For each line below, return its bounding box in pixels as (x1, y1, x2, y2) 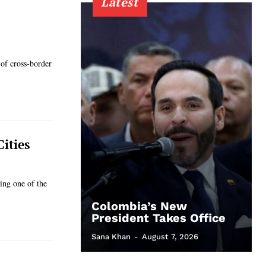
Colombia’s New (91, 199, 187, 213)
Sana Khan (91, 232, 131, 241)
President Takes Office (91, 211, 226, 225)
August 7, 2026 (142, 232, 198, 241)
